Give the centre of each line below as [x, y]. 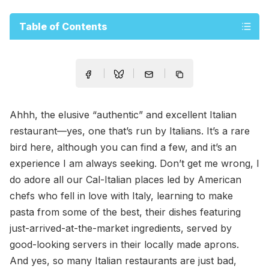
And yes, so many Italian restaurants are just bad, [123, 261]
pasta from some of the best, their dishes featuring [125, 212]
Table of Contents [63, 26]
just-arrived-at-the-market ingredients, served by [121, 228]
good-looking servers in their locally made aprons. [124, 245]
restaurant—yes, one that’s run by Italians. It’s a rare [130, 131]
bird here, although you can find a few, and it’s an [123, 147]
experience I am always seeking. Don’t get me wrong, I [134, 164]
